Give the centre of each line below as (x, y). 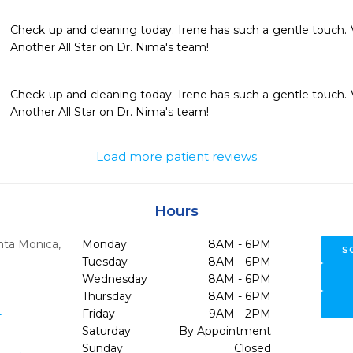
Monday (104, 244)
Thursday (106, 296)
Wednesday (114, 279)
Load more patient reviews (176, 156)
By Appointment (225, 331)
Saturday (106, 331)
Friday (98, 314)
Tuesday (104, 262)
